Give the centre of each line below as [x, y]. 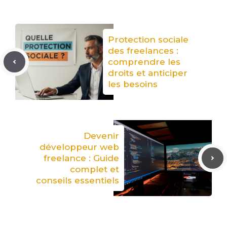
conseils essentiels [78, 180]
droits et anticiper [148, 73]
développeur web [79, 147]
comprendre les [144, 62]
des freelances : [143, 51]
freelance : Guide [81, 158]
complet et [94, 169]
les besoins [133, 84]
